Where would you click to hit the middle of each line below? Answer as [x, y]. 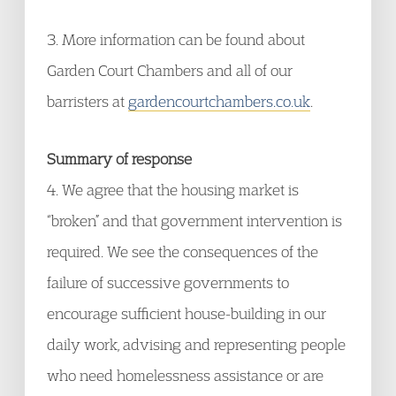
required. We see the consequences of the [183, 251]
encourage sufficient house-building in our [187, 313]
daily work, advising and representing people [196, 344]
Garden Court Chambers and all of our [170, 70]
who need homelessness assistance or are [185, 375]
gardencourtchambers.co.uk [219, 101]
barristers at [88, 101]
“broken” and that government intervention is [194, 221]
